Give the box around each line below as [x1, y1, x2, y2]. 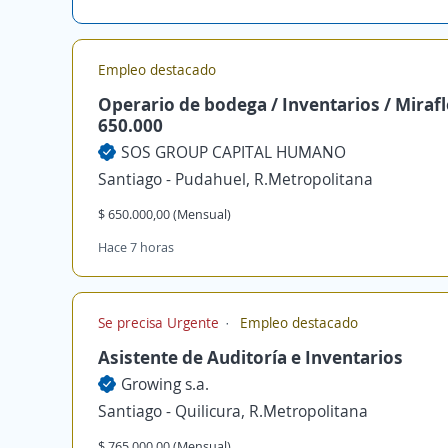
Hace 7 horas [98, 238, 174, 256]
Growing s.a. [121, 373, 209, 395]
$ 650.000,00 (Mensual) [98, 205, 231, 223]
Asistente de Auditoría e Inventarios [98, 345, 403, 369]
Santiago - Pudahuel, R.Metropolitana [98, 168, 373, 190]
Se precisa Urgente [98, 313, 223, 332]
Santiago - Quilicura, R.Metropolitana [98, 400, 368, 422]
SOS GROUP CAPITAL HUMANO [121, 141, 346, 163]
